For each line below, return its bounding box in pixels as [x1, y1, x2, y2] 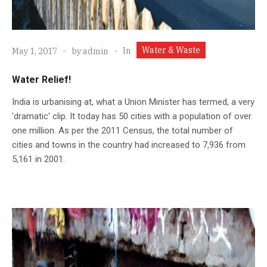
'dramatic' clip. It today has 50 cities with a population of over [12, 110, 252, 122]
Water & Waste [142, 44, 200, 55]
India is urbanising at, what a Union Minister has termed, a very [12, 96, 254, 107]
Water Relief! [12, 73, 71, 85]
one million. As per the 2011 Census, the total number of [12, 125, 233, 136]
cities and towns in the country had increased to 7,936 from [12, 139, 246, 150]
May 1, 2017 [12, 46, 57, 57]
